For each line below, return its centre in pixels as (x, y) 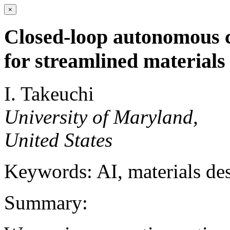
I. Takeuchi (49, 94)
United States (58, 140)
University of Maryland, (101, 117)
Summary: (46, 203)
